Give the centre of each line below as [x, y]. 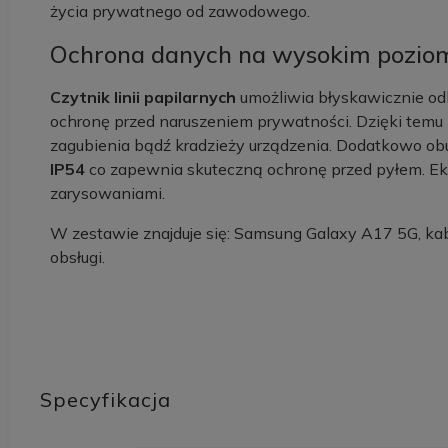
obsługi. [77, 257]
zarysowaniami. [107, 193]
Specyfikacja [105, 399]
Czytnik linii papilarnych [143, 97]
